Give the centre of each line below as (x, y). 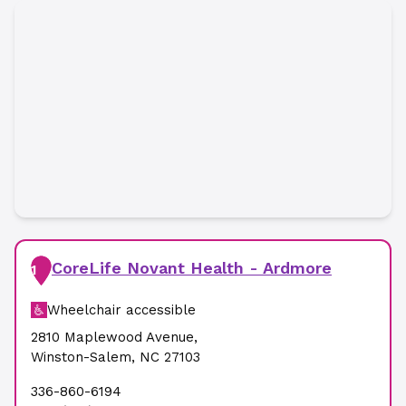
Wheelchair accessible (121, 310)
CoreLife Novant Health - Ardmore (192, 268)
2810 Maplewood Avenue (112, 337)
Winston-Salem (81, 357)
